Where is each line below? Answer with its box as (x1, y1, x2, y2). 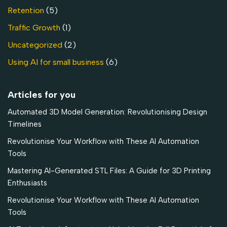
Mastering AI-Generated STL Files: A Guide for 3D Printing (8, 166, 211, 176)
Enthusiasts (8, 178, 47, 188)
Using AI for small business (8, 57, 104, 67)
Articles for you (8, 89, 75, 101)
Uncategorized (8, 40, 62, 50)
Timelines (8, 120, 42, 129)
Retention (8, 6, 44, 16)
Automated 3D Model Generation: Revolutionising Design (8, 107, 207, 117)
